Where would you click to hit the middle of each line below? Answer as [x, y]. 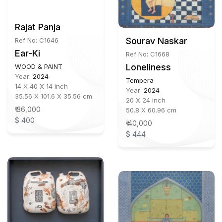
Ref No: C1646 [37, 40]
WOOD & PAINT [39, 66]
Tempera [140, 81]
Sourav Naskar [157, 41]
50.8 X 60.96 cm [151, 110]
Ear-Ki [28, 53]
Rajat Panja [38, 27]
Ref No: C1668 [148, 54]
